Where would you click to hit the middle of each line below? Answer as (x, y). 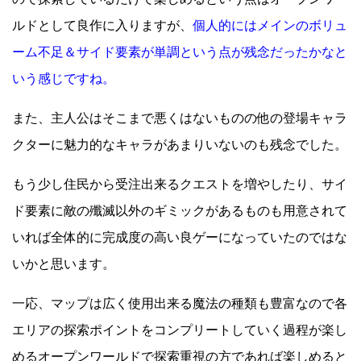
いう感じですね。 (64, 78)
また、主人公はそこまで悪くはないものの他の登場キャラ (180, 118)
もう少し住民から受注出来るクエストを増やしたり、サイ (180, 184)
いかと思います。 (64, 263)
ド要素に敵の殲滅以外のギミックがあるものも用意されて (180, 210)
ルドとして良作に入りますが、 (102, 25)
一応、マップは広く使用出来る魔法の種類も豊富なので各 (180, 303)
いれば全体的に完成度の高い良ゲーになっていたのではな (180, 237)
